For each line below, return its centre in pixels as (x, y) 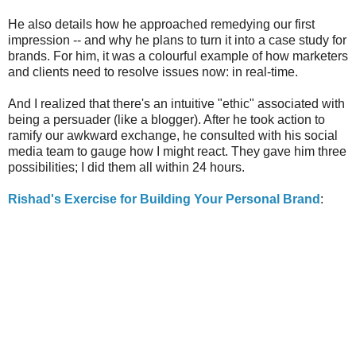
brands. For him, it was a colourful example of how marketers (178, 56)
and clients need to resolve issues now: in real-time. (153, 72)
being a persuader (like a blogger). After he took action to (166, 119)
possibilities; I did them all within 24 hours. (126, 167)
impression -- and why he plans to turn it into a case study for (177, 40)
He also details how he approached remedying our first (161, 24)
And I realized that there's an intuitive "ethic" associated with (176, 103)
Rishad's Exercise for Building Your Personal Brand (164, 199)
